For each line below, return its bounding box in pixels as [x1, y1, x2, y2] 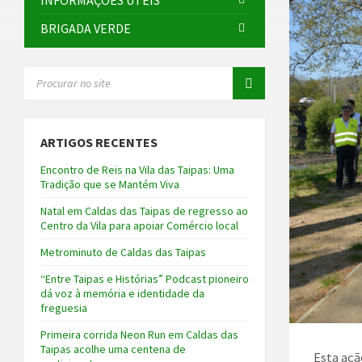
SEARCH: [23, 66, 61, 79]
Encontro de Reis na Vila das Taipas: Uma [40, 162, 234, 178]
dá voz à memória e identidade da [40, 286, 204, 301]
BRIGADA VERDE [40, 20, 131, 37]
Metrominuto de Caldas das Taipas [40, 245, 206, 260]
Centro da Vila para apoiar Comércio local [40, 218, 238, 234]
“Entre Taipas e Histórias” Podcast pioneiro [40, 271, 249, 287]
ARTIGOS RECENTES [40, 134, 158, 151]
